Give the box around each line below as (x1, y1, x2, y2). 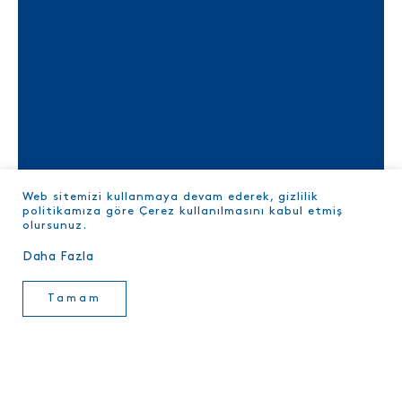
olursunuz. (22, 220, 87, 231)
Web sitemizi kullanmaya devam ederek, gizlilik (22, 191, 319, 202)
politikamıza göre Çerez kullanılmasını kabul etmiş (22, 205, 343, 216)
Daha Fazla (22, 250, 93, 262)
